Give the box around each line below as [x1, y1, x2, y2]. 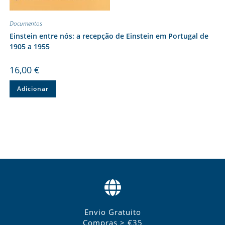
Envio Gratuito [84, 207, 141, 217]
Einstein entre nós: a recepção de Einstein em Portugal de [9, 31, 208, 41]
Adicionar [17, 84, 49, 93]
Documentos [9, 19, 42, 28]
